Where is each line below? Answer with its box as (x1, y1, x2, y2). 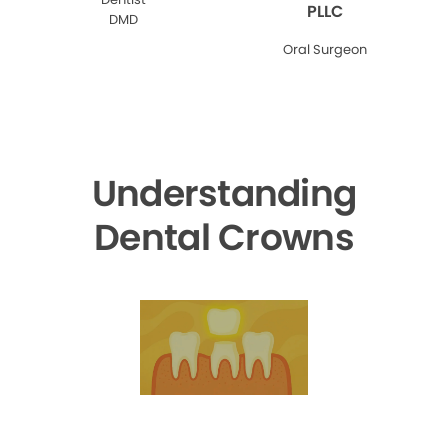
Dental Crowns (94, 212, 354, 263)
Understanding (91, 168, 357, 219)
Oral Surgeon (282, 40, 367, 59)
